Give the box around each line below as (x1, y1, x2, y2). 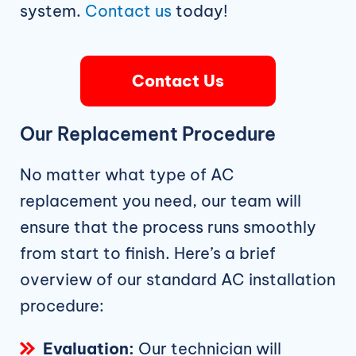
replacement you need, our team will (20, 191, 301, 211)
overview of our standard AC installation (20, 269, 335, 290)
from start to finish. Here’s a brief (20, 243, 276, 264)
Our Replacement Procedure (20, 122, 276, 146)
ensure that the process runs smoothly (20, 217, 316, 238)
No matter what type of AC (20, 164, 234, 185)
